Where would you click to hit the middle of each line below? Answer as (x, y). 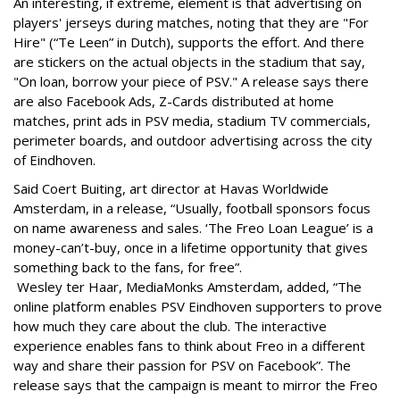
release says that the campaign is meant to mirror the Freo (196, 384)
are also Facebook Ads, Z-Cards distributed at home (174, 100)
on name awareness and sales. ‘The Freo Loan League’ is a (193, 227)
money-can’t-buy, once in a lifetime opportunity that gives (191, 247)
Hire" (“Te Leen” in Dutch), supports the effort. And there (189, 42)
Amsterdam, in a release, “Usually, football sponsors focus (192, 208)
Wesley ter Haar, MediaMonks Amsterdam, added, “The (187, 286)
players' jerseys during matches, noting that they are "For (191, 22)
